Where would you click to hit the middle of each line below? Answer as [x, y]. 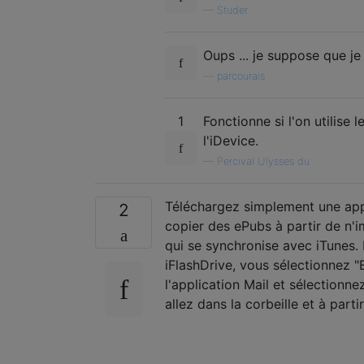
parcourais [241, 76]
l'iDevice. [231, 140]
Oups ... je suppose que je [282, 55]
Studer [232, 10]
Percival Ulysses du [263, 161]
